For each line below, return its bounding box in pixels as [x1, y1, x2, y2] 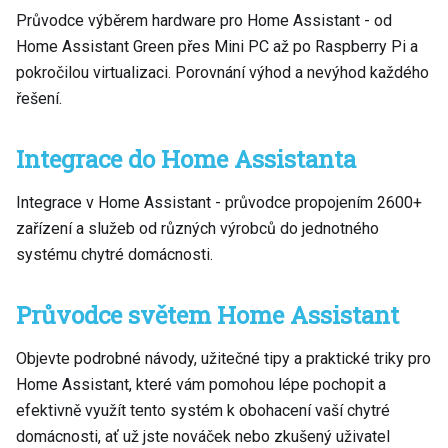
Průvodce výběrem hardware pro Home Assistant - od [16, 11, 392, 30]
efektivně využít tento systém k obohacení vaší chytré [16, 401, 390, 420]
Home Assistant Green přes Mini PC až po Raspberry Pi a [16, 37, 418, 56]
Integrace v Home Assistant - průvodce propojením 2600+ [16, 193, 422, 212]
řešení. [16, 89, 62, 108]
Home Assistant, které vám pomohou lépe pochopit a [16, 375, 386, 394]
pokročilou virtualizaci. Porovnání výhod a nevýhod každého [16, 63, 429, 82]
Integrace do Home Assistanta [16, 143, 356, 175]
